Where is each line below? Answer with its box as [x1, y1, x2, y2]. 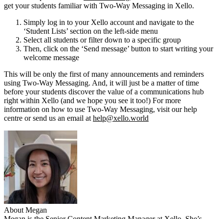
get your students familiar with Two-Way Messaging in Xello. [4, 1, 194, 10]
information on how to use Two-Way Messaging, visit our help [4, 105, 197, 113]
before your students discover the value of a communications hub [4, 87, 204, 96]
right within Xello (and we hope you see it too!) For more [4, 96, 181, 105]
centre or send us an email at [4, 113, 93, 122]
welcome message [23, 53, 79, 62]
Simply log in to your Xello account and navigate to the [23, 18, 194, 26]
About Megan [4, 205, 47, 214]
